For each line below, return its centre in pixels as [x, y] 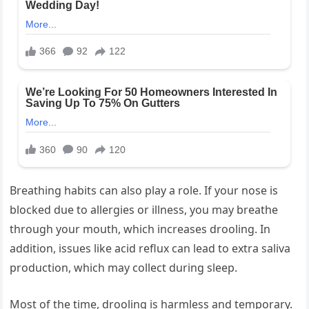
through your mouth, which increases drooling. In [140, 229]
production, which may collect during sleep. [124, 268]
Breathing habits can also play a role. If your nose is [144, 191]
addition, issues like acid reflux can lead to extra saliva [150, 249]
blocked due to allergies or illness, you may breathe [144, 210]
